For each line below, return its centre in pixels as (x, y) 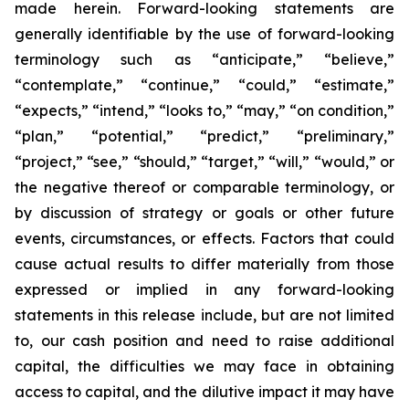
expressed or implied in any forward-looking (204, 289)
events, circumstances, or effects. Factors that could (204, 238)
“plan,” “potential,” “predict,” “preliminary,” (204, 136)
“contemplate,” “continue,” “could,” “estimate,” (204, 85)
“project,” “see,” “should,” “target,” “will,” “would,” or (204, 162)
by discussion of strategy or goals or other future (204, 213)
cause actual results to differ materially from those (204, 264)
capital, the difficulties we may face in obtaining (204, 366)
